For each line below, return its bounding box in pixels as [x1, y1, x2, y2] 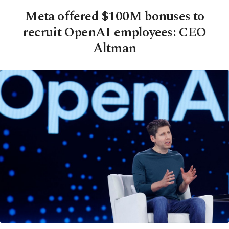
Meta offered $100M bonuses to [25, 6, 204, 27]
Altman [93, 38, 136, 58]
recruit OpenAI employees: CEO [22, 22, 207, 42]
